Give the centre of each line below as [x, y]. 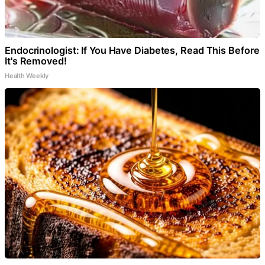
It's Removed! [36, 61]
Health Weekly [27, 75]
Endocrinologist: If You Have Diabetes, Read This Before [132, 50]
